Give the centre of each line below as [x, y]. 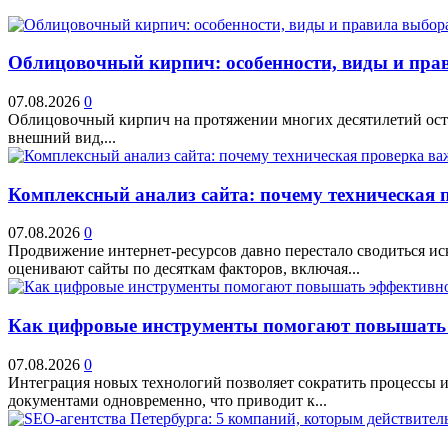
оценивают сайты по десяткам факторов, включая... [184, 269]
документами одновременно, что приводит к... [167, 400]
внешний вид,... [62, 137]
